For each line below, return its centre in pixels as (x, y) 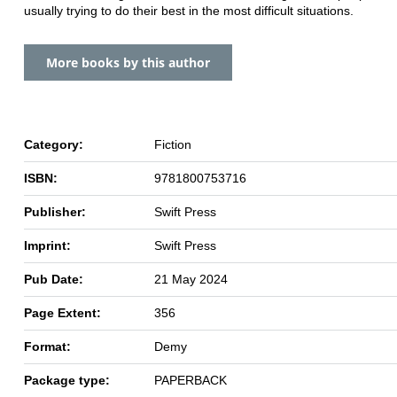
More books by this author (128, 62)
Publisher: (55, 211)
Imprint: (47, 245)
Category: (54, 144)
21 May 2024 (191, 279)
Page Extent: (62, 312)
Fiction (173, 144)
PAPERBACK (191, 380)
